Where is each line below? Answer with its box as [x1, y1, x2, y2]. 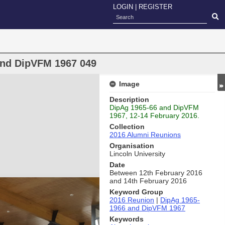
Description [109, 95, 149, 103]
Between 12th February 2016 [109, 169, 202, 177]
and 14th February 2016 [109, 177, 187, 185]
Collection [109, 123, 145, 131]
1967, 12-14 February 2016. [109, 111, 201, 120]
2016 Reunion [109, 196, 154, 204]
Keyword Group [109, 188, 163, 196]
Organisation [109, 142, 154, 150]
